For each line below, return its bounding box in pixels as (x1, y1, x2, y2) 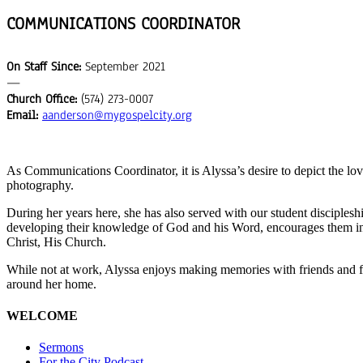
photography (6, 177, 70, 192)
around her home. (6, 276, 96, 291)
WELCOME (6, 309, 78, 323)
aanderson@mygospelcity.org (42, 106, 192, 123)
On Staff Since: (6, 58, 81, 75)
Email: (6, 106, 38, 123)
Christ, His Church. (6, 234, 106, 249)
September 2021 (81, 58, 165, 75)
